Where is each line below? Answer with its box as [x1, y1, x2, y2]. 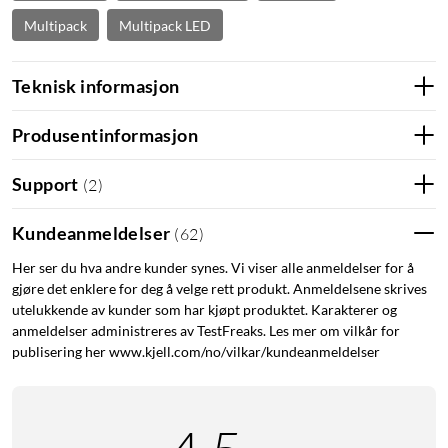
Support [12, 172, 79, 195]
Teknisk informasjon [12, 74, 180, 97]
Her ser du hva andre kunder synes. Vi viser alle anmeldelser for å [12, 259, 414, 277]
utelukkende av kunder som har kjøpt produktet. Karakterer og [12, 301, 397, 319]
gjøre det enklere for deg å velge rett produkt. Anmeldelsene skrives [12, 280, 427, 298]
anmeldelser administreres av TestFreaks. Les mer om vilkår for [12, 322, 400, 340]
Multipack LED [119, 16, 211, 34]
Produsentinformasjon [12, 123, 198, 146]
